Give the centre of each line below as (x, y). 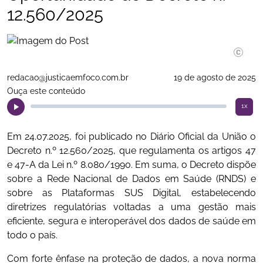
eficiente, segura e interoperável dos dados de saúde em (131, 221)
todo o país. (32, 235)
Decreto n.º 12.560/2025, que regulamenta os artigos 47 (131, 151)
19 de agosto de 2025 (215, 77)
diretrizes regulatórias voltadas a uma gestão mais (131, 207)
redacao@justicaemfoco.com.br (68, 77)
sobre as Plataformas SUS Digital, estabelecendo (131, 193)
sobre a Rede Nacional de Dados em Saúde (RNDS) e (131, 179)
